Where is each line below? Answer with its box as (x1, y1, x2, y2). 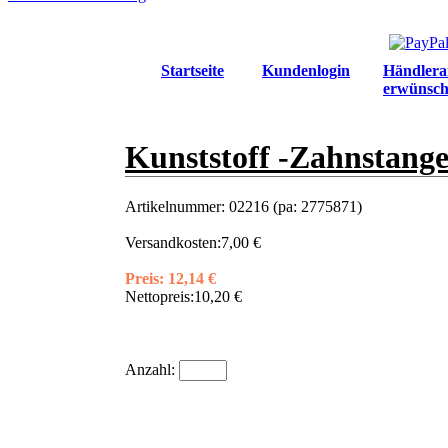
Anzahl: (125, 361, 179, 379)
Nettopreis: (125, 288, 194, 306)
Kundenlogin (262, 62, 350, 80)
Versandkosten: (125, 234, 221, 252)
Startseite (161, 62, 224, 80)
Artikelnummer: (125, 198, 229, 216)
